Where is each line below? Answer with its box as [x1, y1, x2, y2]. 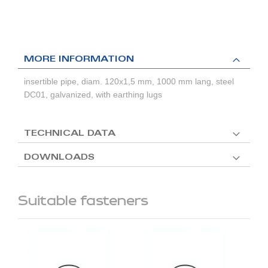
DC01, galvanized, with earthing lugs [24, 90, 162, 100]
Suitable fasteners [18, 193, 148, 210]
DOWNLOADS [24, 154, 95, 163]
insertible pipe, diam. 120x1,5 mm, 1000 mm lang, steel [24, 77, 234, 87]
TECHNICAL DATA [24, 130, 115, 139]
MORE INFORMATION [24, 56, 134, 65]
